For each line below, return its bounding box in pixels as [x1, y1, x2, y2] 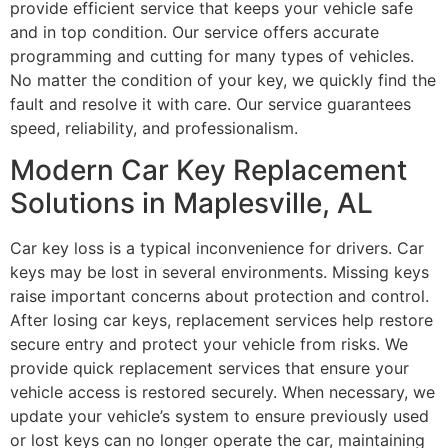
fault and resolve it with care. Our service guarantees [10, 93, 411, 114]
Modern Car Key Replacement [10, 153, 407, 188]
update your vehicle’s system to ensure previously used [10, 406, 429, 427]
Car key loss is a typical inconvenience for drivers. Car [10, 238, 424, 259]
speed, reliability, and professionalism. [10, 117, 298, 138]
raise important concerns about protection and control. [10, 286, 429, 307]
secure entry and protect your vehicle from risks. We [10, 334, 408, 355]
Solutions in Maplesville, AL [10, 186, 373, 221]
